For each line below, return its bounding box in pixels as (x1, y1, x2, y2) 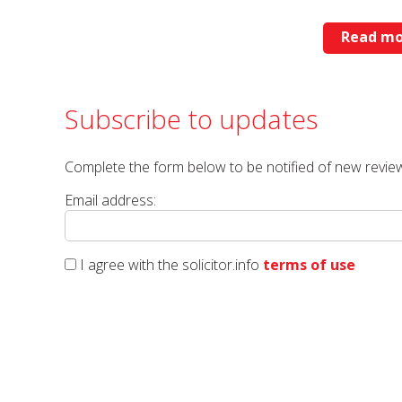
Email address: (65, 189, 156, 210)
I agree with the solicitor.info (80, 254, 259, 275)
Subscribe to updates (65, 100, 318, 136)
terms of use (263, 254, 355, 275)
